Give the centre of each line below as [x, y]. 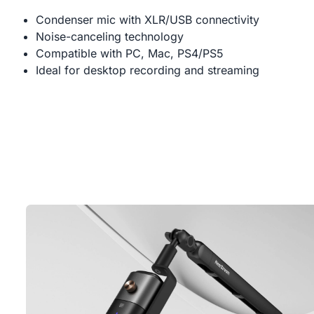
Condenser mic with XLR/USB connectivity [147, 20]
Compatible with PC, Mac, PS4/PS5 [129, 54]
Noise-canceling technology [109, 37]
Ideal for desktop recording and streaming [147, 70]
